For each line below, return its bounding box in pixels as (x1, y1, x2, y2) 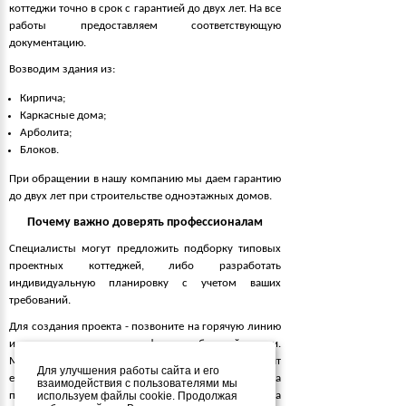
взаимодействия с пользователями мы (37, 377, 237, 390)
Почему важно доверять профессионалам (27, 215, 263, 229)
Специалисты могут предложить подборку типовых (9, 242, 281, 255)
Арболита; (20, 126, 72, 139)
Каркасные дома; (20, 109, 106, 121)
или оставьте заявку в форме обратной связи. (9, 337, 281, 350)
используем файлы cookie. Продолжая (37, 390, 237, 402)
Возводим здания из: (9, 63, 115, 75)
